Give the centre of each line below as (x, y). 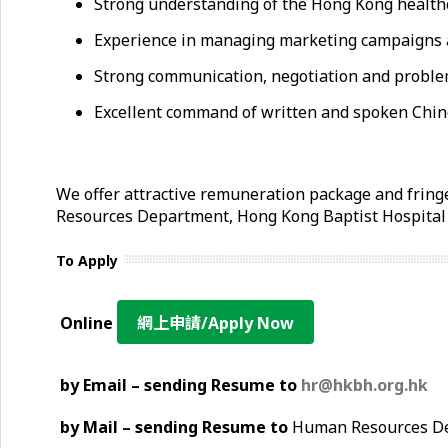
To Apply (87, 260)
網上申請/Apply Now (215, 323)
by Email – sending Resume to (180, 385)
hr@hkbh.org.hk (364, 385)
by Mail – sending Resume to (172, 427)
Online (86, 323)
